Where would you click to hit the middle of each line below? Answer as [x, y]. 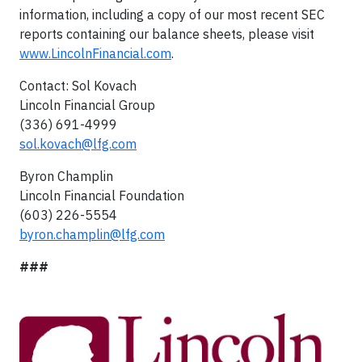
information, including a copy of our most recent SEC [172, 15]
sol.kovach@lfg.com [78, 144]
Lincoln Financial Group [87, 105]
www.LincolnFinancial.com [95, 53]
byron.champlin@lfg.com [92, 234]
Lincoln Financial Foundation [102, 196]
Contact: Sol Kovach [78, 86]
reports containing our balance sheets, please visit [167, 34]
